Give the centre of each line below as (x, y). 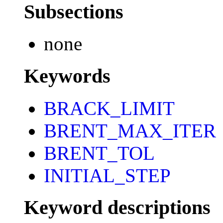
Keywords (67, 76)
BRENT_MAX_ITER (130, 130)
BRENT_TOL (99, 153)
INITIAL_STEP (107, 175)
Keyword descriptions (117, 208)
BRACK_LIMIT (109, 108)
